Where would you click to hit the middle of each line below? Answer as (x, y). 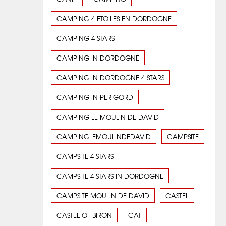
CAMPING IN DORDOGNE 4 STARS (110, 78)
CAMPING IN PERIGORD (95, 97)
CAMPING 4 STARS (86, 38)
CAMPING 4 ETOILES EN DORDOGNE (114, 19)
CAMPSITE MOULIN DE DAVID (103, 196)
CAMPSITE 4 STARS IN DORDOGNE (110, 176)
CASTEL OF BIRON (84, 215)
